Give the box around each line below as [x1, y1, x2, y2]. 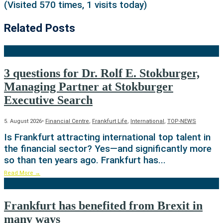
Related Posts [4, 21, 75, 35]
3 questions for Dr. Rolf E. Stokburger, [4, 67, 200, 80]
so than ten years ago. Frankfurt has [4, 154, 158, 166]
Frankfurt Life [92, 118, 127, 125]
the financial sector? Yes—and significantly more [4, 143, 212, 155]
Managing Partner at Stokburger [4, 80, 173, 94]
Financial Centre [45, 118, 89, 125]
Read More [4, 170, 35, 177]
